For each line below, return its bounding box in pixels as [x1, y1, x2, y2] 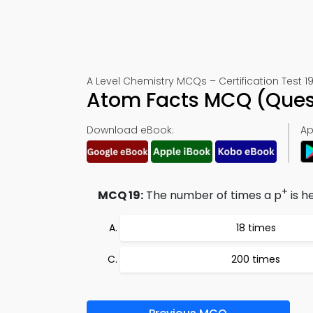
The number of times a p [143, 187, 282, 204]
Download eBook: [87, 123, 174, 137]
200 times [231, 252, 280, 267]
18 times [235, 221, 276, 235]
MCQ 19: [98, 187, 143, 204]
